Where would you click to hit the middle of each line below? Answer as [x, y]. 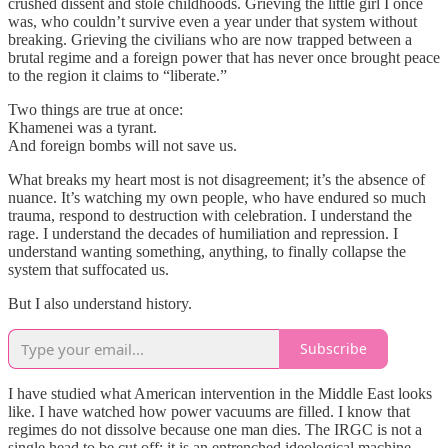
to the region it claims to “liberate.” [117, 75]
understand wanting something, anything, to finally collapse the [207, 251]
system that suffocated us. [88, 269]
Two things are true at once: [95, 109]
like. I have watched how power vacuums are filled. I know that [209, 411]
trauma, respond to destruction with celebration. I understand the [210, 215]
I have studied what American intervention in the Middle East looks [220, 393]
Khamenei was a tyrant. [82, 127]
